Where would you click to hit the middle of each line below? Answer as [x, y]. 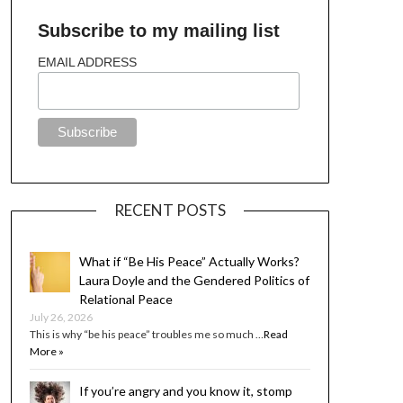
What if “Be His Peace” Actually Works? [189, 262]
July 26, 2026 [61, 318]
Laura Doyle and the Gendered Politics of [194, 281]
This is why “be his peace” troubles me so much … [146, 335]
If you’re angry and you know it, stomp [185, 391]
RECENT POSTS [170, 210]
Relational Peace [125, 300]
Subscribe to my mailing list [159, 31]
